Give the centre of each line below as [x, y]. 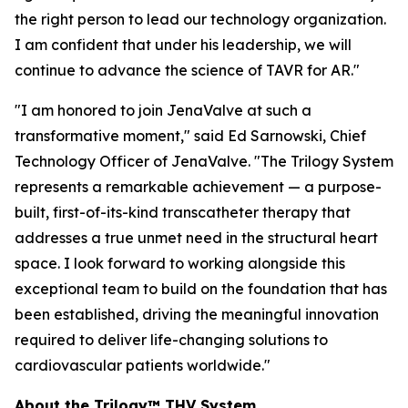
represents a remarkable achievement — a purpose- [198, 187]
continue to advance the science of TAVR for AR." [187, 70]
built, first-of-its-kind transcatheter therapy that [183, 212]
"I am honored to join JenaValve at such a [163, 110]
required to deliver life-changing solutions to [171, 340]
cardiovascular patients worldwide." [143, 365]
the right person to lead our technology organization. [200, 19]
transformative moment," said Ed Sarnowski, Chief [190, 136]
